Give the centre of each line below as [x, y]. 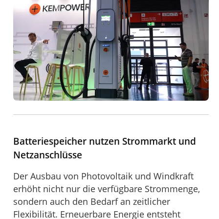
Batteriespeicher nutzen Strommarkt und [105, 141]
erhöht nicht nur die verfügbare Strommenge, [107, 188]
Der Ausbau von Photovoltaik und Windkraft [104, 176]
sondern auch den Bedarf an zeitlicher [92, 201]
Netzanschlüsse [48, 154]
